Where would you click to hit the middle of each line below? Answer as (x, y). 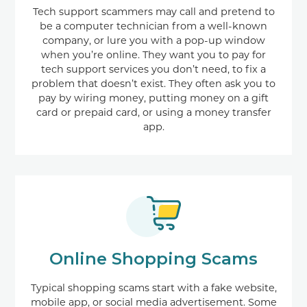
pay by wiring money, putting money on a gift (153, 98)
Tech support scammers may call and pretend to (153, 11)
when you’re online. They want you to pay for (153, 54)
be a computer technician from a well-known (153, 26)
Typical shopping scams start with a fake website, (153, 287)
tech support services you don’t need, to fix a (153, 69)
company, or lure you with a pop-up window (153, 40)
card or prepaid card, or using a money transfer (153, 112)
